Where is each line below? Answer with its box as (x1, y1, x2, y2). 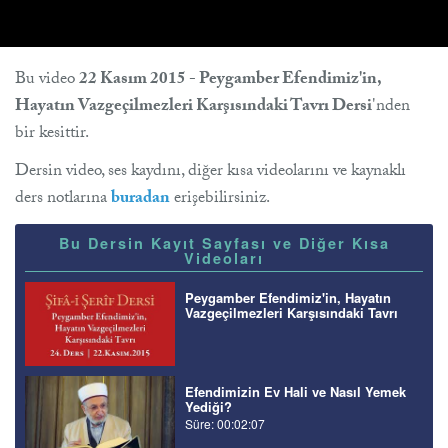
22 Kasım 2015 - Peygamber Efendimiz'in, (79, 66, 381, 95)
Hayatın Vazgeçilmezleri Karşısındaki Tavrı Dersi (15, 93, 372, 122)
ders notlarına (15, 185, 111, 214)
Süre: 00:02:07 (185, 415, 265, 433)
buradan (111, 185, 170, 214)
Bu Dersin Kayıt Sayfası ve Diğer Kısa (58, 233, 390, 253)
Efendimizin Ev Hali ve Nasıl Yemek (185, 382, 406, 402)
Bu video (15, 66, 79, 95)
